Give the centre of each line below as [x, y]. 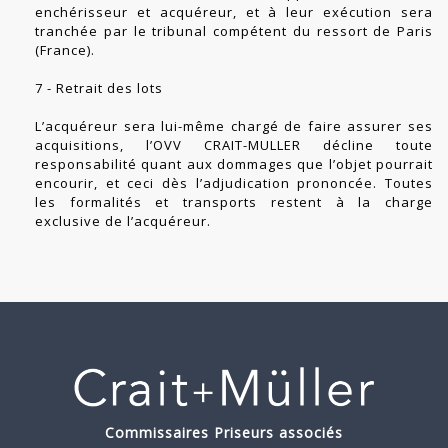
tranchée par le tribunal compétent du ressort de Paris [234, 31]
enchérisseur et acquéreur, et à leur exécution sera [234, 12]
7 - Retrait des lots [99, 88]
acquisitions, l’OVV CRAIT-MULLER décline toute [234, 145]
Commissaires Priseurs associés [224, 433]
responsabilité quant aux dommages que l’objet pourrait [234, 164]
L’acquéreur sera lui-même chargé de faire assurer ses [234, 126]
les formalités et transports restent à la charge [234, 202]
